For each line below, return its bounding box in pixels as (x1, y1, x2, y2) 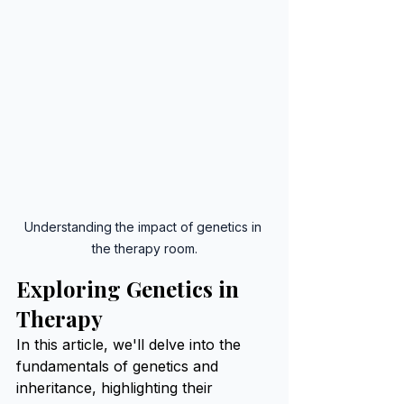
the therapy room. (91, 241, 197, 256)
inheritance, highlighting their (16, 379, 217, 397)
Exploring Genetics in (16, 274, 244, 303)
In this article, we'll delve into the (16, 335, 245, 353)
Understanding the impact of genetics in (23, 219, 265, 234)
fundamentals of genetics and (16, 357, 223, 375)
